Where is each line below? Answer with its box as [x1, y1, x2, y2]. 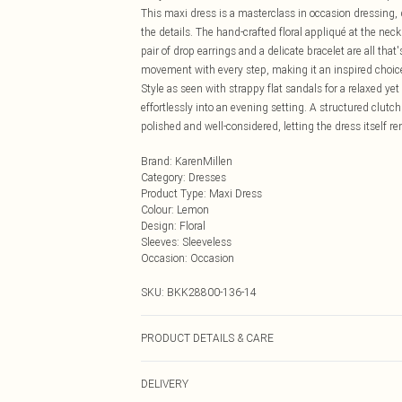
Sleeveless [182, 235, 232, 249]
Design [141, 219, 174, 232]
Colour [141, 203, 171, 216]
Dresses [188, 170, 226, 184]
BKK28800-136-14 [167, 285, 257, 299]
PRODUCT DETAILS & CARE [141, 331, 274, 345]
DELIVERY [141, 377, 188, 390]
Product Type [141, 187, 204, 200]
